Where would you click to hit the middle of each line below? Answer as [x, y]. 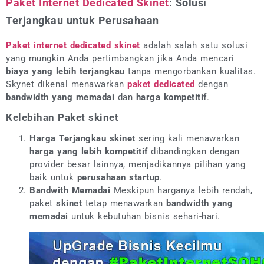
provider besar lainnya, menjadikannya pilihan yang [137, 165]
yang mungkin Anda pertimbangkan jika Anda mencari [120, 59]
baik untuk [53, 178]
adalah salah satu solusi [195, 46]
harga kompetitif [171, 98]
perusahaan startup [118, 178]
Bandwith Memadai [70, 191]
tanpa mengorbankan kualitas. [190, 72]
